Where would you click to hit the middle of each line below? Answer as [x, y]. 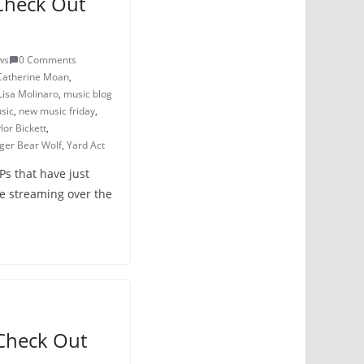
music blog [88, 94]
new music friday [57, 111]
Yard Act [86, 145]
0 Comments [48, 60]
